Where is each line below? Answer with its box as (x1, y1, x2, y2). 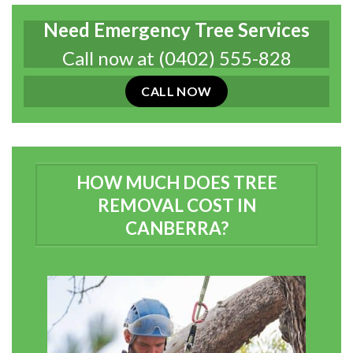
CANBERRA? (124, 217, 229, 239)
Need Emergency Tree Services (43, 18, 310, 41)
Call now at (61, 46, 158, 69)
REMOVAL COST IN (97, 194, 256, 216)
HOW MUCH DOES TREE (76, 171, 277, 193)
